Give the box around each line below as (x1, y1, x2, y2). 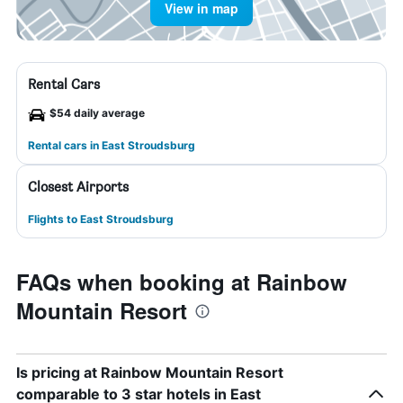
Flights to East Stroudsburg (28, 212, 174, 226)
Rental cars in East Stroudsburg (28, 139, 195, 152)
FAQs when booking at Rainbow (16, 266, 347, 297)
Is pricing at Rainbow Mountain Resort (16, 363, 283, 381)
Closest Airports (28, 178, 129, 195)
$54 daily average (49, 106, 145, 120)
